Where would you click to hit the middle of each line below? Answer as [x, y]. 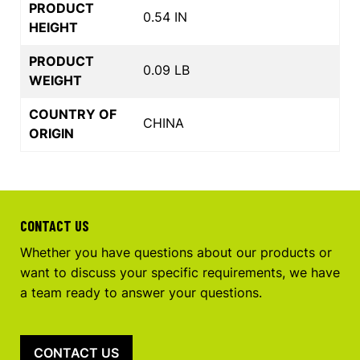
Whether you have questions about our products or [176, 252]
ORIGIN [51, 133]
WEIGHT [55, 80]
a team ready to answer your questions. [141, 292]
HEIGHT [53, 27]
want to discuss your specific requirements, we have [180, 272]
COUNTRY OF [73, 114]
